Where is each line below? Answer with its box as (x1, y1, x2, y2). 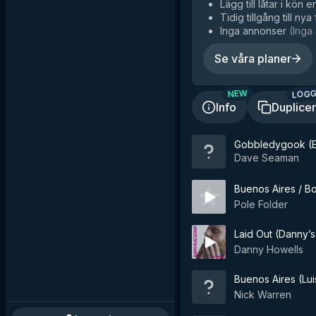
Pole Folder (234, 198, 288, 210)
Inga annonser (220, 25, 286, 37)
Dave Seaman (234, 151, 299, 164)
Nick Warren (234, 288, 291, 300)
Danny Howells (234, 243, 303, 255)
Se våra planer (214, 51, 291, 66)
